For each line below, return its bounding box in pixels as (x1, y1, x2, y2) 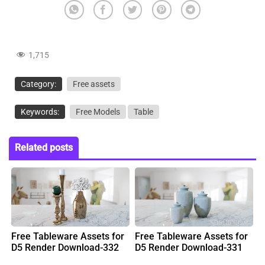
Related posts (15, 141, 73, 153)
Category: (21, 79, 56, 89)
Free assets (73, 79, 115, 89)
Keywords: (21, 106, 59, 117)
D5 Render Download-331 (135, 241, 243, 253)
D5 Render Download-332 (11, 241, 119, 253)
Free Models (76, 106, 120, 117)
